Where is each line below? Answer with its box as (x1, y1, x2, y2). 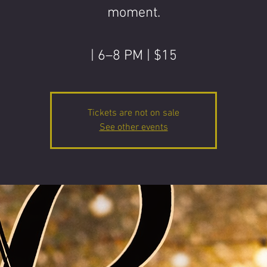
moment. (107, 5, 160, 21)
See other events (99, 122, 168, 133)
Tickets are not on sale (88, 107, 179, 119)
